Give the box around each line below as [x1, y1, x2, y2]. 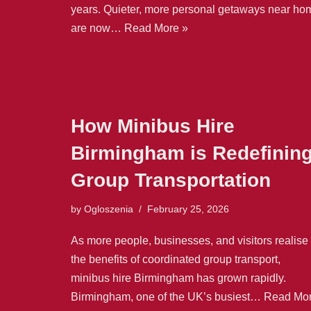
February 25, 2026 [147, 203, 229, 215]
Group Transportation [71, 169, 271, 191]
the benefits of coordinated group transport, [71, 253, 280, 265]
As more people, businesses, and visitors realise [71, 234, 308, 246]
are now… [71, 22, 124, 34]
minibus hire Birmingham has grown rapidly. [71, 271, 286, 284]
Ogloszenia [84, 203, 133, 215]
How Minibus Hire [71, 115, 235, 137]
